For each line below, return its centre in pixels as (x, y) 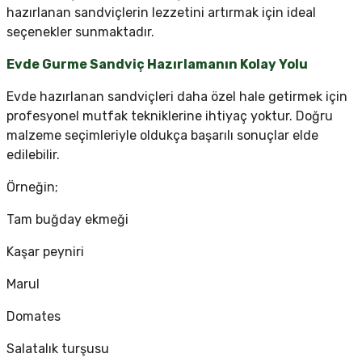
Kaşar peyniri (45, 252)
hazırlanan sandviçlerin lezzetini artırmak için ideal (161, 13)
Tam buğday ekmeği (67, 220)
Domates (34, 317)
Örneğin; (32, 187)
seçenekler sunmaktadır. (80, 32)
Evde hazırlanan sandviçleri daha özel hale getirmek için (177, 97)
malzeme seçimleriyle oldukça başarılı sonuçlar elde (162, 136)
